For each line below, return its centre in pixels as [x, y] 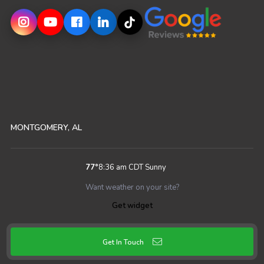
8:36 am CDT [121, 168]
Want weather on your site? [132, 188]
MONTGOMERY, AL [46, 128]
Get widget [132, 206]
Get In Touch [123, 242]
